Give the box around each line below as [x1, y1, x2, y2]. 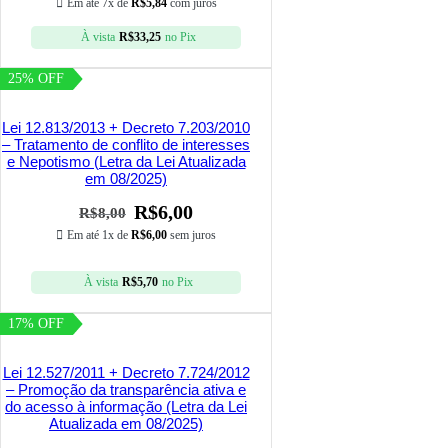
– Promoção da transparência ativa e [6, 381, 246, 399]
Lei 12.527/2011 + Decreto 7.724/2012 [2, 364, 250, 382]
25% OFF [8, 71, 65, 87]
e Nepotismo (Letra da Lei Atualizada [6, 153, 246, 171]
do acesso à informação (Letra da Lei [5, 398, 247, 416]
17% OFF [8, 316, 65, 332]
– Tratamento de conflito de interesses [2, 136, 250, 154]
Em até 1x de [67, 228, 131, 243]
